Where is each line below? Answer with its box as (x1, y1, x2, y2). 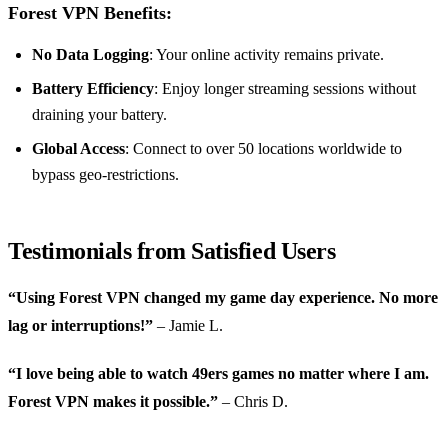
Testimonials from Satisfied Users (8, 238, 336, 265)
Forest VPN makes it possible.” (8, 393, 218, 411)
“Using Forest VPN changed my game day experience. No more (8, 289, 438, 307)
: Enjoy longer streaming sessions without (154, 80, 416, 98)
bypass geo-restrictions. (32, 166, 179, 184)
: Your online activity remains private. (149, 46, 384, 64)
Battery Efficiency (32, 80, 154, 98)
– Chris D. (218, 393, 288, 411)
